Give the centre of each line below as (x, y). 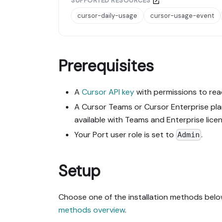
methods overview (92, 210)
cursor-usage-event (182, 16)
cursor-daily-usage (107, 16)
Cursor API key (108, 92)
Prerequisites (106, 66)
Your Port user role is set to (125, 134)
